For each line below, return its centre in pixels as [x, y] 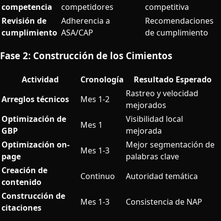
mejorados [146, 105]
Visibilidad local [154, 119]
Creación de [24, 170]
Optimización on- [36, 144]
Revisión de [24, 20]
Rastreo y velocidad [162, 93]
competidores [87, 7]
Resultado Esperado [173, 79]
